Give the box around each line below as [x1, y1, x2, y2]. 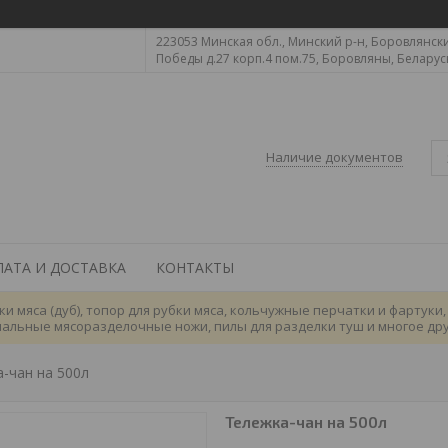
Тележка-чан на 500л [225, 412, 387, 431]
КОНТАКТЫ [156, 258, 234, 277]
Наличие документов [266, 148, 403, 166]
